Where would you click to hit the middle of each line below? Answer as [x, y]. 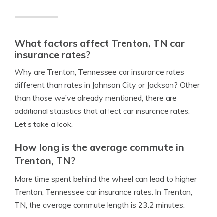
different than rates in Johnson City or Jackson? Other [107, 85]
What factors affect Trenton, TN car [100, 43]
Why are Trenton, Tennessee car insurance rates [99, 72]
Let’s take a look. [44, 124]
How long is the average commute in [99, 147]
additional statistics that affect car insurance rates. [102, 111]
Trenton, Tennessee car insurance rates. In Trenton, [103, 192]
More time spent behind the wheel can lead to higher [106, 179]
